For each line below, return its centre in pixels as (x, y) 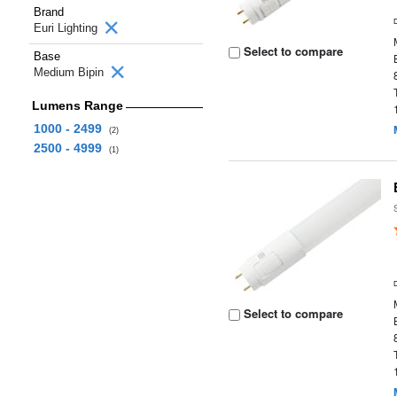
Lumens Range (77, 105)
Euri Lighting (67, 28)
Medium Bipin (70, 72)
